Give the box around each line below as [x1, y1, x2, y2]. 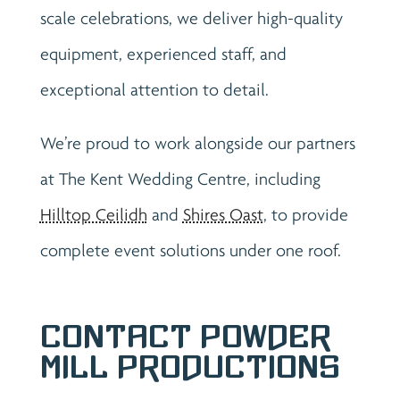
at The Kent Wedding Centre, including [39, 168, 321, 188]
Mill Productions [39, 349, 340, 384]
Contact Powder [39, 319, 331, 354]
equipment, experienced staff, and [39, 43, 287, 63]
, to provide [262, 204, 348, 224]
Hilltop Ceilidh [39, 204, 147, 224]
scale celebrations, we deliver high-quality [39, 7, 343, 28]
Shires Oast [182, 204, 263, 224]
